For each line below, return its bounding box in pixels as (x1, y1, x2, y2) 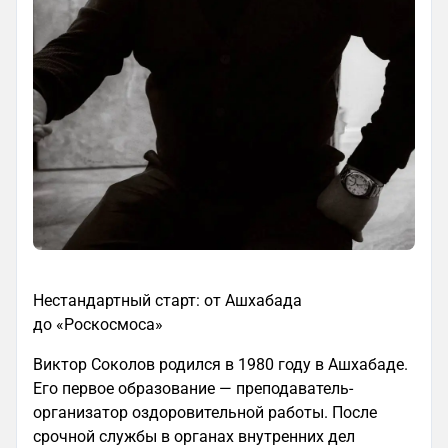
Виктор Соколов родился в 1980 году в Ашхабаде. (33, 355, 408, 375)
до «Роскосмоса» (33, 315, 163, 335)
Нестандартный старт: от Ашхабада (33, 291, 302, 311)
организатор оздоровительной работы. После (33, 403, 377, 423)
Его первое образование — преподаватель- (33, 379, 353, 399)
